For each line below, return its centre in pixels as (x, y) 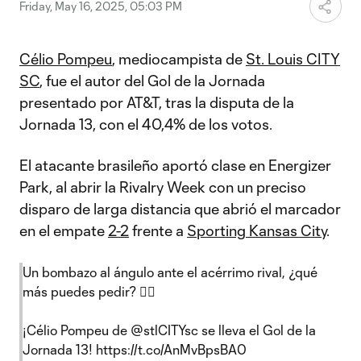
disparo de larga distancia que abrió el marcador (180, 209)
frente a (158, 230)
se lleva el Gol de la (257, 330)
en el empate (64, 230)
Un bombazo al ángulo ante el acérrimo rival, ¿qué (170, 272)
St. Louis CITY (293, 59)
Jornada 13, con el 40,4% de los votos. (146, 124)
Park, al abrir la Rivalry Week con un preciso (163, 187)
